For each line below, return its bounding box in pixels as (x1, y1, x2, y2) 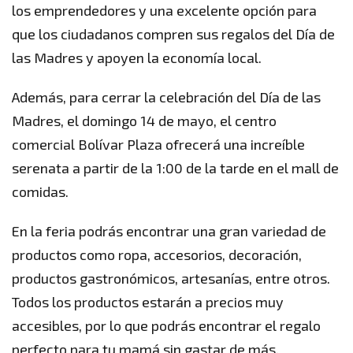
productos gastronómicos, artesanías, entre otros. (12, 269, 330, 287)
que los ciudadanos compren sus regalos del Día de (12, 24, 335, 43)
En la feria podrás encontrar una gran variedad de (12, 221, 326, 240)
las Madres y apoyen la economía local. (12, 48, 262, 66)
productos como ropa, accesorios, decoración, (12, 245, 302, 263)
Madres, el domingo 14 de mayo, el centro (12, 111, 277, 129)
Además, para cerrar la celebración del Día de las (12, 87, 321, 106)
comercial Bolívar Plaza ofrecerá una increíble (12, 135, 305, 153)
